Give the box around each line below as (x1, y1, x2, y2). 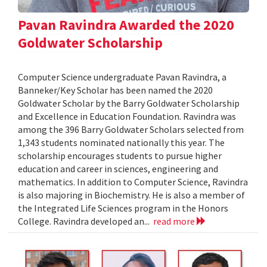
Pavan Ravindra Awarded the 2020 (18, 15, 234, 35)
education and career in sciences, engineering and (18, 163, 218, 175)
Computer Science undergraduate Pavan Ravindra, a (18, 71, 226, 83)
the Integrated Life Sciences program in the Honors (18, 202, 228, 215)
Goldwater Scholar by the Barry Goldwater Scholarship (18, 97, 240, 110)
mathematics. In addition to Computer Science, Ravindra (18, 176, 248, 188)
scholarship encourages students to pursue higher (18, 150, 222, 162)
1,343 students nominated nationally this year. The (18, 136, 225, 149)
